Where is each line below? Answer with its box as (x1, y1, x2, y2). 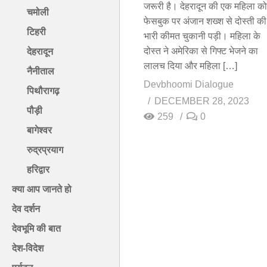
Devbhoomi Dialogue (144, 79, 234, 89)
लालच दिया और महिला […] (144, 60, 237, 71)
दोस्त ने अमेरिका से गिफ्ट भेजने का (144, 45, 258, 56)
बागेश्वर (27, 125, 52, 136)
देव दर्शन (12, 204, 40, 215)
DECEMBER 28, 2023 (154, 95, 249, 106)
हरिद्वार (27, 164, 49, 175)
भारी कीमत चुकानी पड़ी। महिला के (144, 30, 260, 41)
